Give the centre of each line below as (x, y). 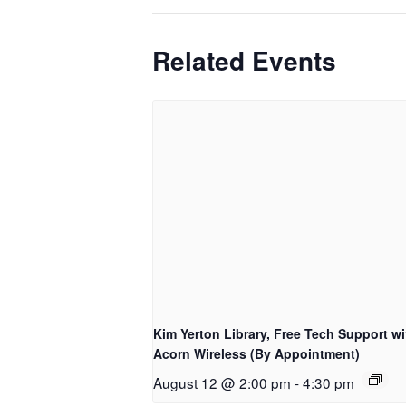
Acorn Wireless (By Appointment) (256, 354)
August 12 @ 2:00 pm (222, 383)
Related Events (244, 60)
